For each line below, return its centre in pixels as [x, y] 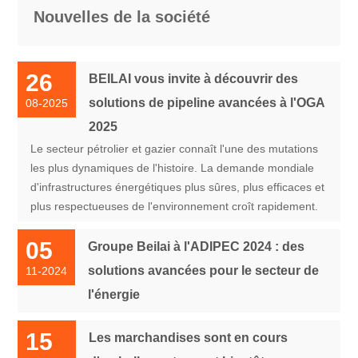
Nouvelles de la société [122, 16]
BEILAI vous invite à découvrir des [194, 78]
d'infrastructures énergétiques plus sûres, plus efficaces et [178, 187]
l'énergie [114, 294]
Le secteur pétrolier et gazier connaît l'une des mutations [175, 148]
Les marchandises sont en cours [189, 337]
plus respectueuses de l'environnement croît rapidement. [175, 206]
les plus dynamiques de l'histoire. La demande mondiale [173, 167]
